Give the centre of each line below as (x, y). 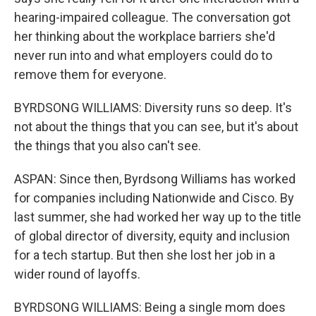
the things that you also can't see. (108, 146)
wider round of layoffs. (77, 274)
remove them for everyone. (90, 74)
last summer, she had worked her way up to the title (158, 217)
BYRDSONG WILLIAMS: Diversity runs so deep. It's (153, 108)
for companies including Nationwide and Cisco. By (154, 198)
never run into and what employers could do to (143, 55)
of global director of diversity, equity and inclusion (152, 236)
